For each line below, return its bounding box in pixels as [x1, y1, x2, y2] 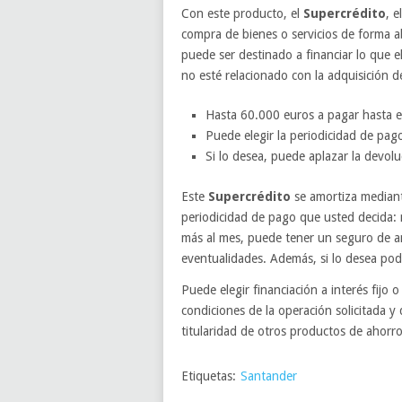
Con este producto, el [181, 6, 303, 21]
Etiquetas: [181, 368, 236, 383]
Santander [240, 368, 297, 383]
